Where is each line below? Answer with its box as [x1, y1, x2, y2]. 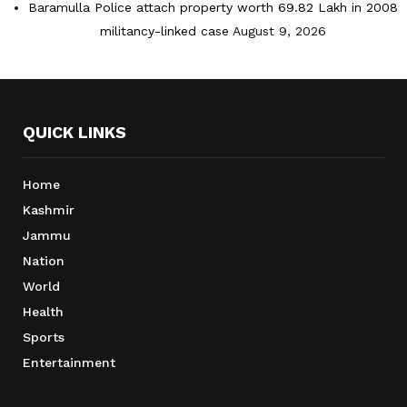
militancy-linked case [100, 24, 229, 39]
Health [23, 304, 64, 320]
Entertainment [23, 355, 115, 371]
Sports [23, 330, 65, 345]
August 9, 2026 [233, 24, 326, 39]
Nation [23, 253, 65, 269]
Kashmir [23, 203, 74, 218]
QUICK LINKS [23, 123, 126, 143]
